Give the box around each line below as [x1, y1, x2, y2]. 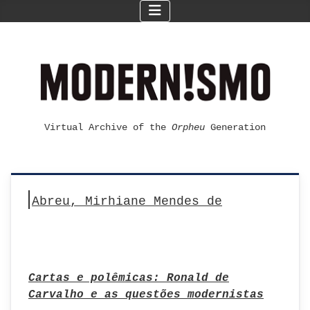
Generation [205, 122, 266, 133]
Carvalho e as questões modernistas [28, 289, 264, 301]
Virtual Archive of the [44, 122, 172, 133]
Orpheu [172, 122, 205, 133]
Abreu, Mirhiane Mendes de [32, 194, 222, 208]
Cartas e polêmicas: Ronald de [28, 272, 229, 284]
